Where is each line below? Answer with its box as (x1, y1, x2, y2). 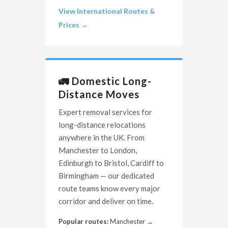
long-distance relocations (59, 120, 146, 130)
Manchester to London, (59, 146, 137, 155)
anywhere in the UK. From (59, 133, 145, 142)
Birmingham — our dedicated (59, 171, 154, 181)
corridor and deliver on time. (59, 196, 153, 206)
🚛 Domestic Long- (59, 75, 152, 88)
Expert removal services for (59, 107, 152, 117)
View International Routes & (59, 7, 155, 16)
